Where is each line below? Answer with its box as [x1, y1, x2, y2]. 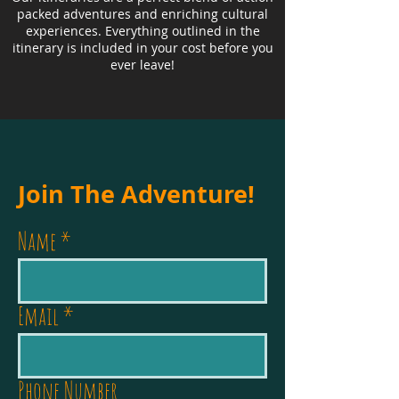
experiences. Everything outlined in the [25, 22, 260, 39]
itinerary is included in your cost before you [12, 39, 273, 56]
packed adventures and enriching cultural [17, 5, 268, 22]
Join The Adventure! [18, 177, 255, 210]
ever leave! [110, 56, 175, 73]
